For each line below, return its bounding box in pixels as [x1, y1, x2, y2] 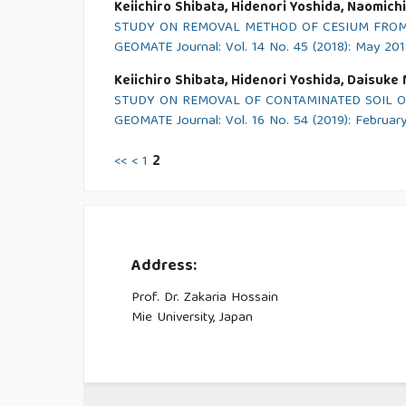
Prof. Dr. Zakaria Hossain [130, 286, 278, 311]
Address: [130, 253, 197, 282]
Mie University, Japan [130, 306, 253, 331]
